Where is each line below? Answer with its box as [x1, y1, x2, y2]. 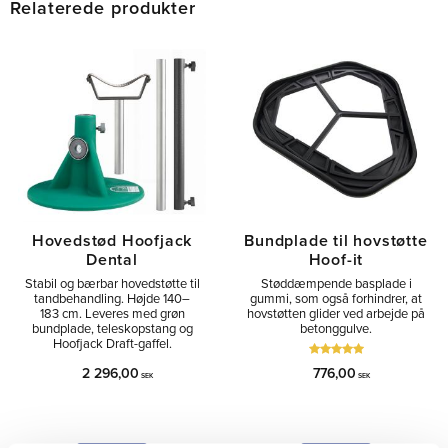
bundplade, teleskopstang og [31, 321, 193, 338]
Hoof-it [308, 249, 364, 270]
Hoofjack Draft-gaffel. [52, 336, 172, 353]
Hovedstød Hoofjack [31, 230, 193, 251]
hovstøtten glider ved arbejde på [247, 306, 425, 323]
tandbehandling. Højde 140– [34, 291, 190, 308]
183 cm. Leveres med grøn [39, 306, 185, 323]
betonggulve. [300, 321, 372, 338]
